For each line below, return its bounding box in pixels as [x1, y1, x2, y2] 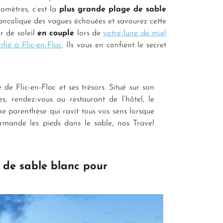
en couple [37, 29, 77, 37]
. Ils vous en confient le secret [62, 41, 166, 49]
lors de [77, 29, 104, 37]
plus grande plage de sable [56, 5, 167, 13]
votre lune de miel [103, 29, 167, 37]
